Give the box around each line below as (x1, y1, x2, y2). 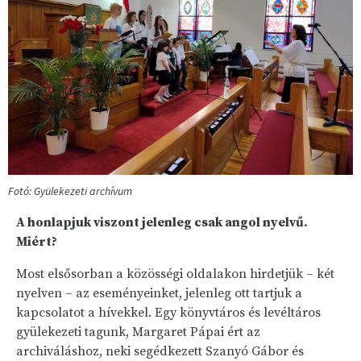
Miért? (16, 233, 57, 250)
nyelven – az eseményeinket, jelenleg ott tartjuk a (16, 284, 302, 301)
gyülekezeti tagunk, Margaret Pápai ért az (16, 323, 260, 340)
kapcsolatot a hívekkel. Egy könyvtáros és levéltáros (16, 304, 321, 321)
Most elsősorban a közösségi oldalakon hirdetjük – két (16, 265, 334, 282)
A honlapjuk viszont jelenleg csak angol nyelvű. (16, 214, 308, 230)
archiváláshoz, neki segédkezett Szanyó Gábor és (16, 342, 304, 359)
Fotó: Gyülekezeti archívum (8, 183, 132, 198)
